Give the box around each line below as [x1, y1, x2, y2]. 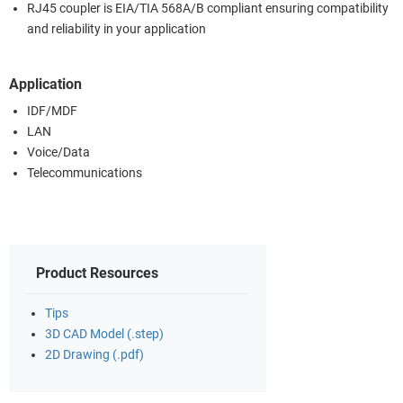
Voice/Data [27, 144, 90, 160]
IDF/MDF [27, 103, 77, 119]
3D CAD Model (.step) [45, 326, 164, 342]
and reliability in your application [27, 21, 206, 37]
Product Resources [36, 264, 158, 282]
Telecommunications [27, 165, 142, 181]
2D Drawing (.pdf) [45, 346, 144, 363]
